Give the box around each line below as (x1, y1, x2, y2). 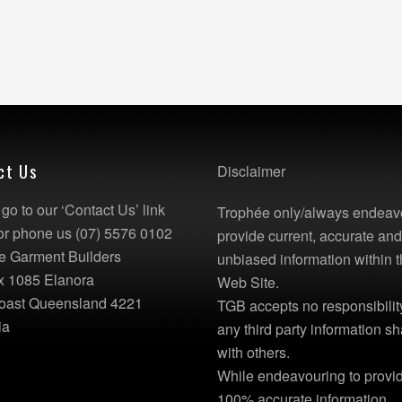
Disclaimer (217, 161, 286, 182)
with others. (217, 342, 291, 363)
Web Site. (217, 272, 280, 293)
